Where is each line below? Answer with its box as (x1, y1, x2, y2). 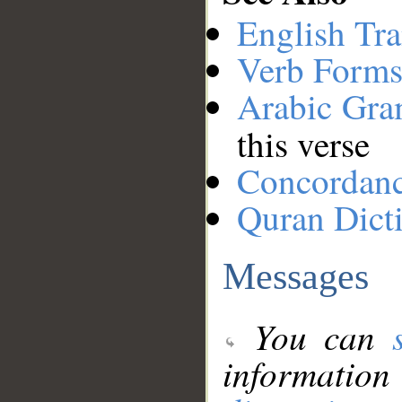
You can (237, 312, 393, 361)
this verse (237, 120, 370, 168)
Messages (223, 254, 369, 297)
